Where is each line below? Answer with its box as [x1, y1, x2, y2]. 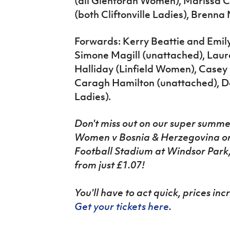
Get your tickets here [74, 200, 169, 213]
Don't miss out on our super [74, 117, 196, 130]
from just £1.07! [74, 159, 145, 171]
